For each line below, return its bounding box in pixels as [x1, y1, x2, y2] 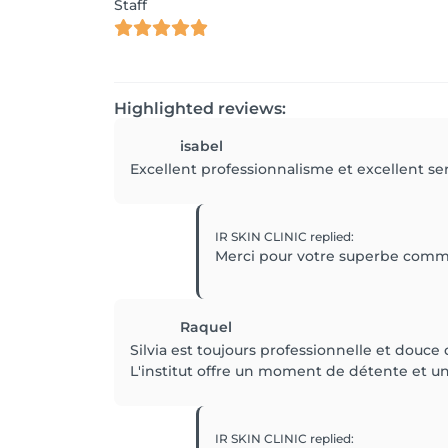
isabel [180, 137, 223, 155]
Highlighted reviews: [114, 99, 286, 118]
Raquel [180, 318, 232, 336]
